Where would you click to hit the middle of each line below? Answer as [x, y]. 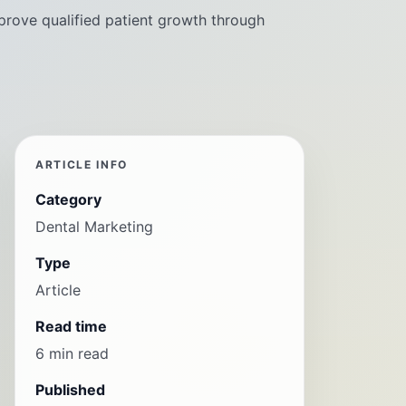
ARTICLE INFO [82, 164]
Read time [71, 326]
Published [70, 390]
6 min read [72, 353]
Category [68, 199]
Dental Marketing [94, 227]
